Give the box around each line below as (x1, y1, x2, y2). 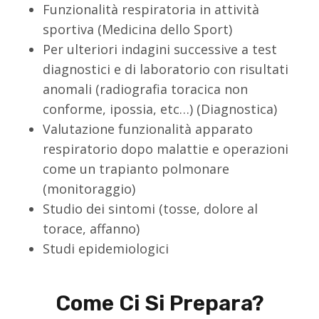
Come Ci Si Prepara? (55, 291, 264, 316)
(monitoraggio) (43, 180, 135, 197)
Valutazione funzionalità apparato (43, 120, 253, 137)
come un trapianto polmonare (43, 160, 229, 177)
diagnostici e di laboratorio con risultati (43, 61, 288, 78)
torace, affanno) (43, 220, 140, 237)
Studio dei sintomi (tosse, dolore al (43, 200, 258, 217)
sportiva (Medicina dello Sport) (43, 21, 232, 38)
